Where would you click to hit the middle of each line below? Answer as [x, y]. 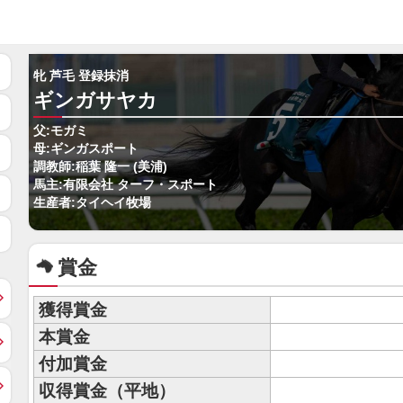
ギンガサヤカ [95, 100]
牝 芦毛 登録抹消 [81, 76]
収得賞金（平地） [107, 391]
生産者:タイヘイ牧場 [92, 203]
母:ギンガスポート [86, 149]
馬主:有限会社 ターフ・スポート [125, 185]
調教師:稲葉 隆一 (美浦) [100, 167]
